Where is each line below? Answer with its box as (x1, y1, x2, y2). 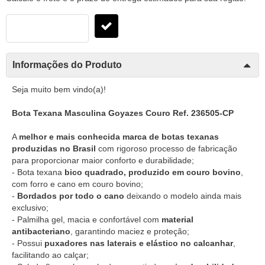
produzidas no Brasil (12, 143, 96, 153)
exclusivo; (12, 202, 49, 212)
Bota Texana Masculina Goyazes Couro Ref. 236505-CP (12, 108, 234, 118)
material (161, 214, 193, 224)
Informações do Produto (12, 59, 122, 70)
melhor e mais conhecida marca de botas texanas (19, 131, 219, 141)
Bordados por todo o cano (15, 190, 124, 201)
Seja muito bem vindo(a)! (12, 84, 106, 94)
